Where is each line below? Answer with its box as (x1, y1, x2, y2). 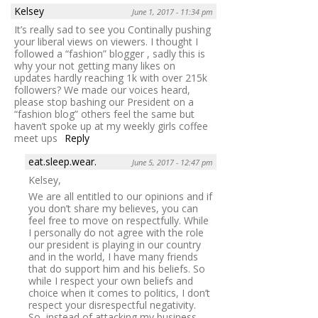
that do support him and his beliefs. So (28, 261, 205, 275)
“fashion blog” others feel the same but (14, 106, 194, 121)
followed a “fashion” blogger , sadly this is (14, 46, 205, 60)
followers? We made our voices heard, (14, 82, 190, 97)
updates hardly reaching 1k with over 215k (14, 70, 207, 84)
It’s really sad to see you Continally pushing (14, 22, 211, 36)
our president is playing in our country (28, 237, 201, 251)
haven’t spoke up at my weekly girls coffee (14, 119, 208, 133)
